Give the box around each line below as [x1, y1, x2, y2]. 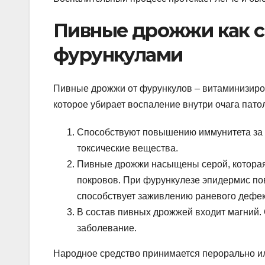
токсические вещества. [77, 143, 178, 153]
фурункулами [53, 43, 183, 67]
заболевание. [77, 222, 137, 233]
